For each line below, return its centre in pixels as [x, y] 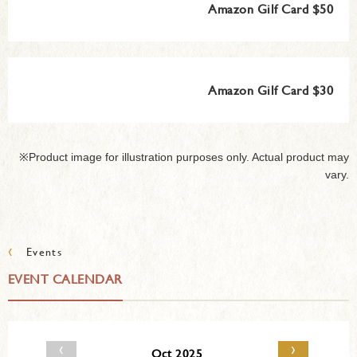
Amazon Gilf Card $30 [271, 89]
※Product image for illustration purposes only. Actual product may [184, 157]
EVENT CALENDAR [65, 278]
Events [38, 251]
